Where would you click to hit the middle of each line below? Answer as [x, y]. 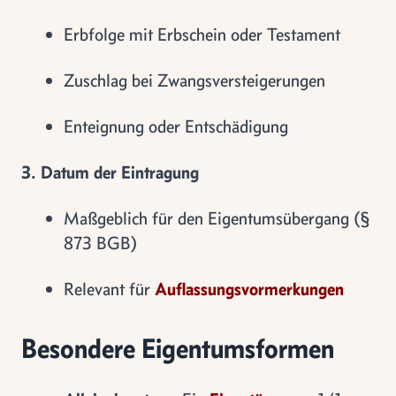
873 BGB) [100, 243]
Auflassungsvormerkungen [249, 289]
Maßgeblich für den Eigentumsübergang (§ [217, 218]
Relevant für [109, 289]
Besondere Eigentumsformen [178, 348]
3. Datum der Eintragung [110, 172]
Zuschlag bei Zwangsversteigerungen [194, 80]
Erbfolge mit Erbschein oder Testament [202, 34]
